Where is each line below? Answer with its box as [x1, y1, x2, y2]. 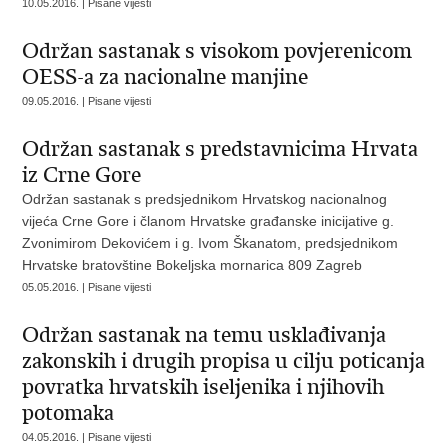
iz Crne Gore [22, 162, 142, 188]
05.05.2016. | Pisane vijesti [22, 281, 152, 293]
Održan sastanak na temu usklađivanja [22, 322, 387, 348]
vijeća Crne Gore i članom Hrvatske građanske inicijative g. [22, 213, 395, 229]
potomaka [22, 400, 115, 426]
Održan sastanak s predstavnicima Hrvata [22, 136, 419, 162]
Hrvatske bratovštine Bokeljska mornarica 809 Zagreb [22, 257, 363, 273]
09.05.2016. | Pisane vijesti [22, 95, 152, 107]
